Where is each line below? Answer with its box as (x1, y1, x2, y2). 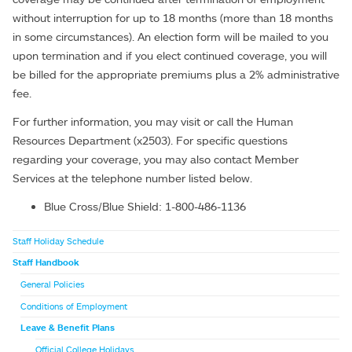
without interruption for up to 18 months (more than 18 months (13, 11, 333, 25)
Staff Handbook (13, 257, 79, 269)
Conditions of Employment (20, 300, 127, 312)
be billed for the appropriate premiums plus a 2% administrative (13, 68, 339, 82)
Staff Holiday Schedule (13, 235, 104, 247)
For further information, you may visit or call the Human (13, 115, 293, 129)
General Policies (20, 279, 85, 291)
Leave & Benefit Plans (20, 322, 115, 334)
